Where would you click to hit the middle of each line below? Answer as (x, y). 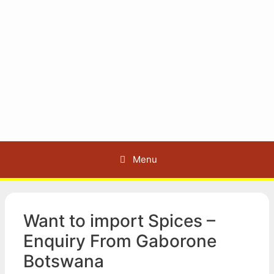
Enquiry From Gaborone (120, 241)
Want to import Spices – (119, 221)
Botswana (64, 261)
